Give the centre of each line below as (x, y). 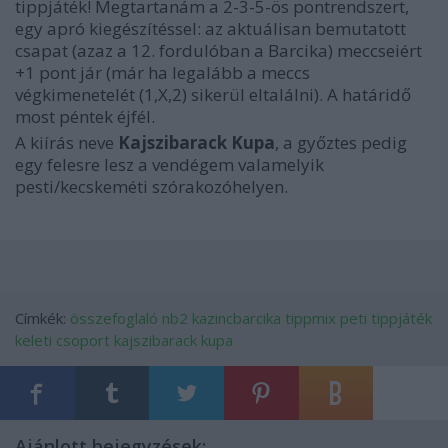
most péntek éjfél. (85, 116)
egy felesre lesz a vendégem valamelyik (169, 164)
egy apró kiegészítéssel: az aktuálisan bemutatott (210, 28)
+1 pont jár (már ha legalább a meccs (162, 72)
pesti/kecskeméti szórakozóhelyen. (151, 186)
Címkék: (42, 318)
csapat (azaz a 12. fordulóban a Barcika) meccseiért (218, 50)
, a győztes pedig (341, 142)
